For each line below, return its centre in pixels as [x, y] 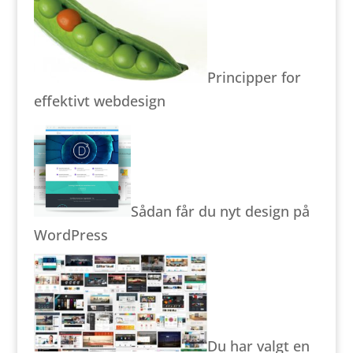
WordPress [71, 234]
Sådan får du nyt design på [220, 211]
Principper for [254, 77]
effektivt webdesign [99, 100]
